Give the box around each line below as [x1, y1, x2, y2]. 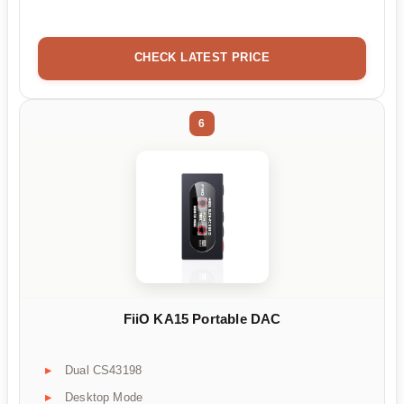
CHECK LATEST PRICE [133, 50, 271, 65]
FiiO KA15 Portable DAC [123, 310, 281, 326]
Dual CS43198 [65, 363, 142, 378]
